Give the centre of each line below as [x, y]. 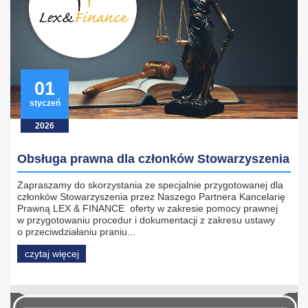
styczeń [45, 103]
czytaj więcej [52, 254]
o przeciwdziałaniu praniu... [76, 232]
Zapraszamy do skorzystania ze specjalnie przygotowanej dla [150, 185]
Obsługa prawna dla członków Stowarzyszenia [153, 159]
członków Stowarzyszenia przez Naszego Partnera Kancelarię [151, 197]
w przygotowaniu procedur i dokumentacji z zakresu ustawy [146, 220]
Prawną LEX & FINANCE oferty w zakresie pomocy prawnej [147, 209]
